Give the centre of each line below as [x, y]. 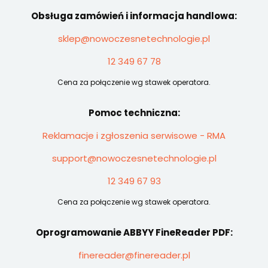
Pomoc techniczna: [134, 112]
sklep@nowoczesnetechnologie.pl [134, 38]
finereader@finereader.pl [134, 255]
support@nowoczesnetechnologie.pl [134, 158]
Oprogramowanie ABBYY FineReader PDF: [134, 232]
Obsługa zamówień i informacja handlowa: [134, 16]
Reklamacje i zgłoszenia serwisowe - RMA [134, 135]
